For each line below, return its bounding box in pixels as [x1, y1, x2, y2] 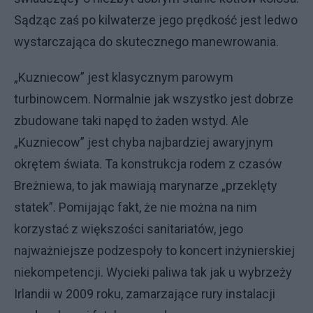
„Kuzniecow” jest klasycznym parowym [14, 70, 233, 85]
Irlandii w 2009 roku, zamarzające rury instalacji [14, 286, 275, 301]
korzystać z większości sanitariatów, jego [14, 221, 243, 236]
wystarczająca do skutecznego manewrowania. [14, 34, 279, 49]
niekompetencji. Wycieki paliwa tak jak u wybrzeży [14, 265, 292, 279]
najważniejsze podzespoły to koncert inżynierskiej [14, 243, 295, 258]
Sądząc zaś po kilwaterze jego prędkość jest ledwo [14, 13, 298, 27]
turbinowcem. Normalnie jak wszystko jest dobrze [14, 92, 293, 106]
